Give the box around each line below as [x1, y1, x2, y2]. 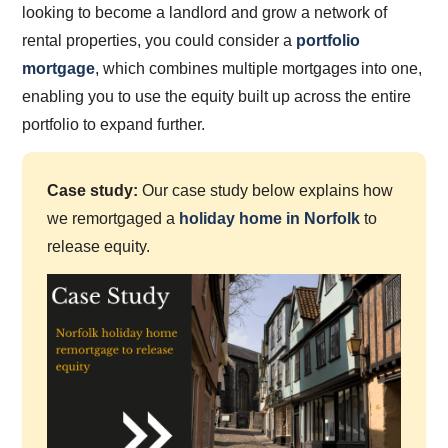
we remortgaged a [47, 210, 180, 228]
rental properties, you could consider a [22, 31, 297, 49]
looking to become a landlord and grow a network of [22, 3, 388, 21]
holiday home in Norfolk [179, 210, 361, 228]
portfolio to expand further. [22, 115, 206, 133]
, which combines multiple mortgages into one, [95, 59, 423, 77]
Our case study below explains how [138, 182, 394, 200]
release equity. [47, 238, 151, 256]
